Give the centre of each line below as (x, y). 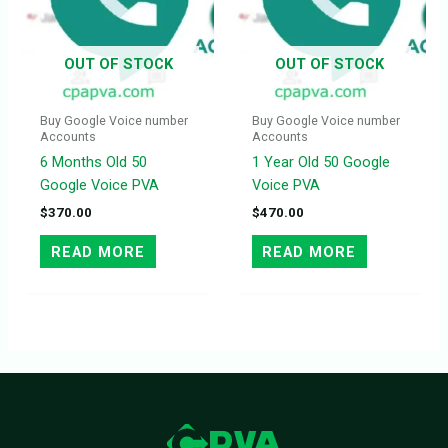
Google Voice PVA (99, 185)
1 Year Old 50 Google (320, 162)
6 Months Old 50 (93, 162)
